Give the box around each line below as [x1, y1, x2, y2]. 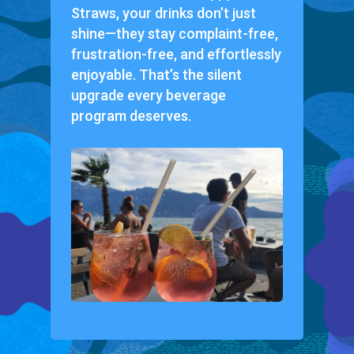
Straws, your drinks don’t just [70, 4, 256, 21]
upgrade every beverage [70, 86, 226, 104]
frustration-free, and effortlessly [70, 45, 281, 62]
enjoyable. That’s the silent [70, 66, 242, 83]
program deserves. [70, 107, 191, 124]
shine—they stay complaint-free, [70, 24, 278, 42]
